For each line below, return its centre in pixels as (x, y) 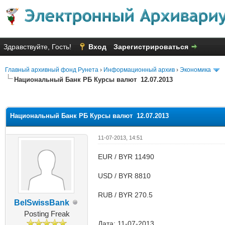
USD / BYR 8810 (124, 176)
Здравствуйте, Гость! (38, 47)
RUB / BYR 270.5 (125, 195)
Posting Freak (47, 213)
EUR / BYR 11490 (126, 156)
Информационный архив (139, 70)
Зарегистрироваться (151, 47)
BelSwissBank (42, 202)
